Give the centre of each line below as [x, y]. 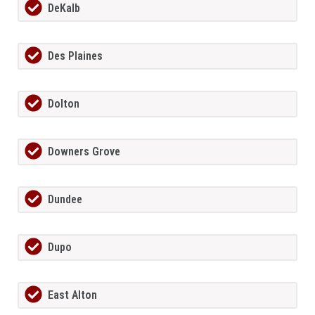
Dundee [65, 200]
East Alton [72, 295]
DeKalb [64, 8]
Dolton [64, 104]
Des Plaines [75, 56]
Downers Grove [84, 152]
